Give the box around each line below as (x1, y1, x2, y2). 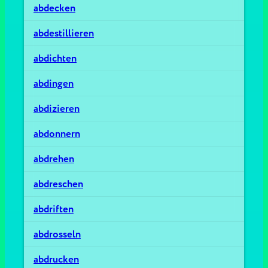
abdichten (33, 52, 77, 65)
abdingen (33, 77, 74, 90)
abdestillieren (33, 27, 94, 39)
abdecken (33, 2, 75, 14)
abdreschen (33, 178, 83, 190)
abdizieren (33, 102, 80, 115)
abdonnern (33, 127, 80, 140)
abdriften (33, 203, 74, 215)
